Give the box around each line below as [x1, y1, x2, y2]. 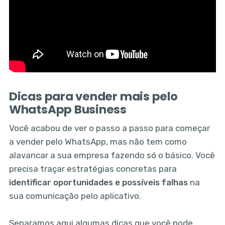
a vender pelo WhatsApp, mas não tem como [9, 137, 187, 147]
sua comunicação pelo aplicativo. [9, 191, 141, 201]
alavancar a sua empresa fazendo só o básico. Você [9, 150, 215, 161]
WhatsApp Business [9, 101, 127, 118]
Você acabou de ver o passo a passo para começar [9, 123, 210, 134]
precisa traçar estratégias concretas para [9, 164, 177, 174]
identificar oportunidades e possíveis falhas [9, 177, 188, 188]
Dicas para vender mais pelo [9, 88, 178, 104]
